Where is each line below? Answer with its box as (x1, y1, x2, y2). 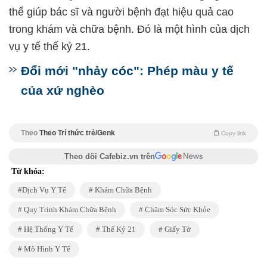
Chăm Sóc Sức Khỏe (143, 204, 210, 214)
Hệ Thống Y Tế (22, 224, 73, 234)
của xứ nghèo (21, 83, 104, 97)
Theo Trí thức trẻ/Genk (39, 128, 115, 137)
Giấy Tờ (163, 224, 191, 234)
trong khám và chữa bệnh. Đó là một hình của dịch (9, 23, 250, 35)
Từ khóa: (11, 166, 45, 176)
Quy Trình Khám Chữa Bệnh (22, 204, 116, 214)
